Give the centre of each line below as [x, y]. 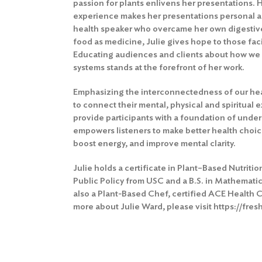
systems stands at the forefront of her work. [159, 67]
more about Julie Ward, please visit [144, 206]
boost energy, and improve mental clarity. [155, 143]
